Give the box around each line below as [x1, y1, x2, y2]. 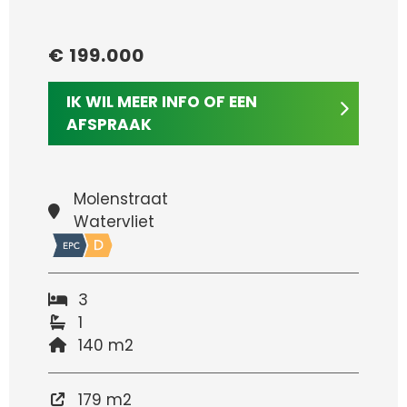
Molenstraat [74, 188, 169, 211]
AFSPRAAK [65, 114, 152, 136]
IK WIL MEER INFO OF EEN [65, 91, 257, 114]
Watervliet [74, 211, 155, 233]
